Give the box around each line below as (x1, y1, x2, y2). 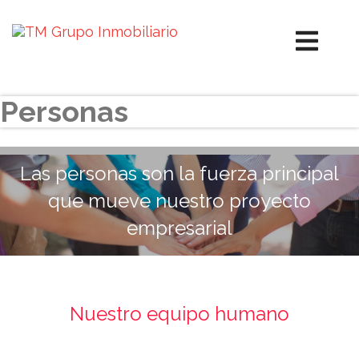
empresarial (127, 216, 232, 240)
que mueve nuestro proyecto (48, 189, 311, 212)
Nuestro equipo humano (70, 302, 289, 325)
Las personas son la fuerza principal (20, 162, 339, 185)
